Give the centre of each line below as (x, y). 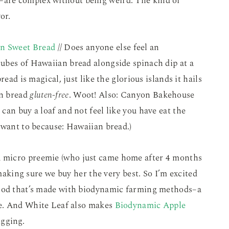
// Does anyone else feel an (107, 48)
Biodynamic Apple (150, 206)
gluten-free (49, 95)
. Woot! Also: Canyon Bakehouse (132, 95)
